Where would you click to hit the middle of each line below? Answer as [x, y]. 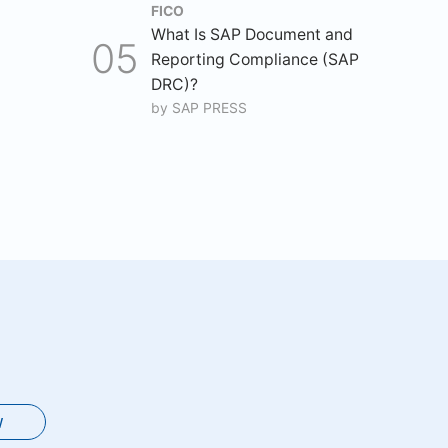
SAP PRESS [209, 108]
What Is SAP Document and [252, 34]
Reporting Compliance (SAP [255, 59]
